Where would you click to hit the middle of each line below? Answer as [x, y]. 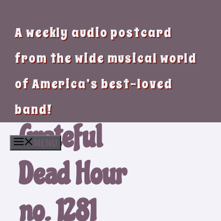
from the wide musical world [106, 58]
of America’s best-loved [94, 84]
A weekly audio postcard [93, 33]
